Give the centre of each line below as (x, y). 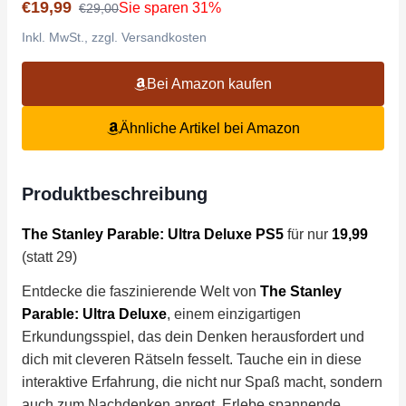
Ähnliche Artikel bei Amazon (209, 128)
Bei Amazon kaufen (209, 84)
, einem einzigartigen (234, 314)
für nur (308, 234)
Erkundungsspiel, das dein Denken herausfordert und (193, 336)
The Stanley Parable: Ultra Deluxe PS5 (153, 234)
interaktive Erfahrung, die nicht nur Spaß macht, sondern (202, 382)
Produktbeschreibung (115, 194)
